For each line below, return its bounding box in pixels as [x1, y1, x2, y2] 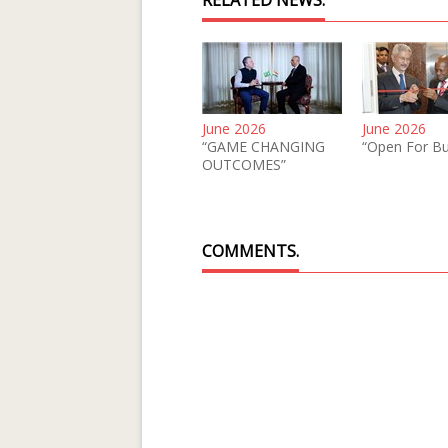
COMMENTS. [202, 240, 299, 262]
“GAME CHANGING [202, 137, 325, 156]
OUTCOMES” [202, 155, 286, 174]
